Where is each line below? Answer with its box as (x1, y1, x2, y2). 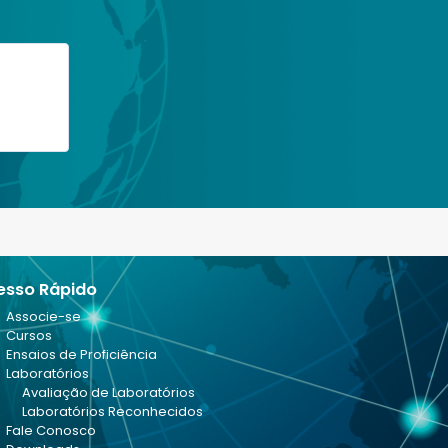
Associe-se (6, 307, 81, 327)
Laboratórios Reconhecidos (22, 402, 203, 422)
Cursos (6, 326, 52, 346)
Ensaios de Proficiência (6, 345, 157, 365)
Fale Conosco (6, 421, 96, 441)
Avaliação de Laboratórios (22, 383, 195, 403)
